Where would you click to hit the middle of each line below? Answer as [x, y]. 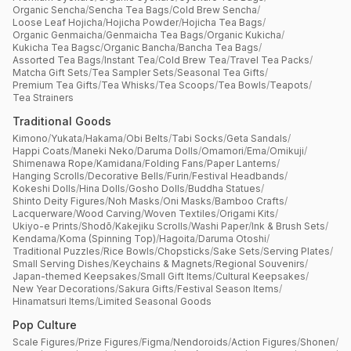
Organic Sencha [49, 10]
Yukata [67, 138]
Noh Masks [134, 201]
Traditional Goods [62, 121]
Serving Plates [297, 251]
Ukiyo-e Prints [45, 226]
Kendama [34, 239]
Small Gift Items [176, 276]
